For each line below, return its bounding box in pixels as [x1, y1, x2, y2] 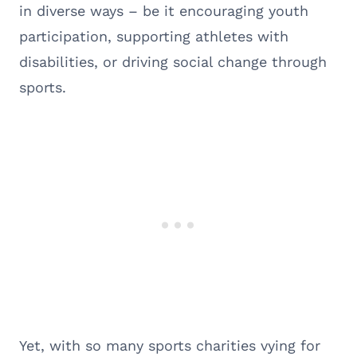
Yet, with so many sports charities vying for [19, 336, 320, 354]
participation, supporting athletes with [19, 27, 288, 45]
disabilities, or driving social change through [19, 53, 327, 70]
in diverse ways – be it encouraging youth [19, 2, 308, 19]
